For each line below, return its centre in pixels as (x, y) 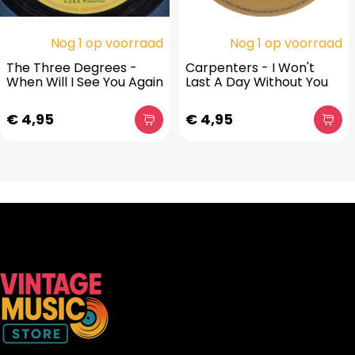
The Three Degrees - (72, 68)
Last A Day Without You (257, 82)
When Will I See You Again (85, 82)
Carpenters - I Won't (250, 68)
